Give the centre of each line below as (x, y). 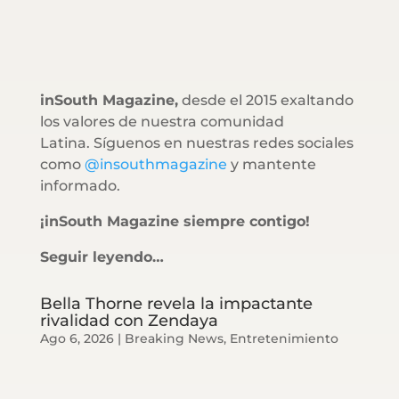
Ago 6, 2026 (77, 338)
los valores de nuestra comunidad (162, 121)
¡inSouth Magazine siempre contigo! (175, 221)
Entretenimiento (284, 338)
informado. (80, 185)
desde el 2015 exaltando (265, 100)
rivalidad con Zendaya (129, 320)
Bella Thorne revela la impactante (176, 303)
